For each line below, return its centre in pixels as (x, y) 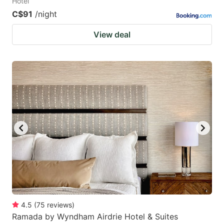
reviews (59, 204)
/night (46, 14)
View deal (112, 35)
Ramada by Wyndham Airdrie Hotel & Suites (95, 216)
